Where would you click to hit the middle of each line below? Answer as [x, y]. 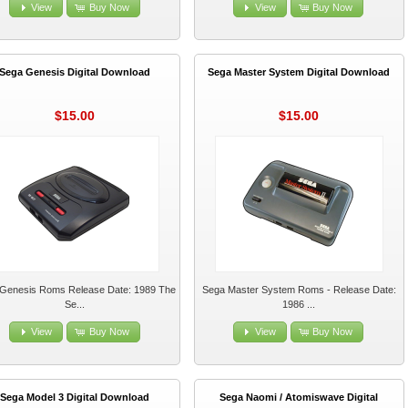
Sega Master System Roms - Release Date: [299, 289]
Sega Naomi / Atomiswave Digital [299, 397]
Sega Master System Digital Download [299, 72]
